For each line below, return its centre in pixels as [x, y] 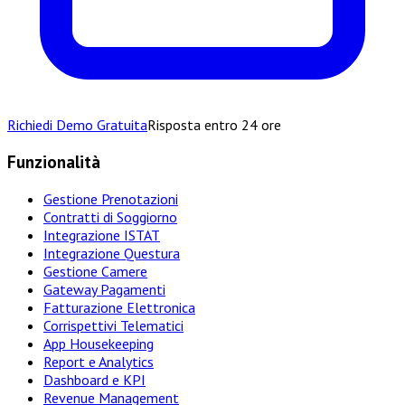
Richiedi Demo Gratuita [77, 125]
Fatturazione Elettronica [119, 307]
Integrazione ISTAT [102, 235]
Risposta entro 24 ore [214, 125]
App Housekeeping [99, 343]
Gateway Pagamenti [104, 289]
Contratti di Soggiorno [110, 217]
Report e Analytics [99, 361]
